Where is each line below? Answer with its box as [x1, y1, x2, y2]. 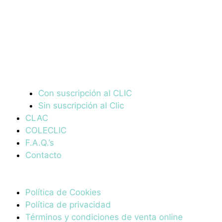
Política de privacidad [25, 200, 111, 210]
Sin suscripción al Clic [38, 100, 124, 111]
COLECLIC [25, 125, 66, 135]
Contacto [25, 150, 61, 160]
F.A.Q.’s [25, 137, 54, 148]
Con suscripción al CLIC [38, 88, 132, 98]
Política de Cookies [25, 187, 101, 198]
